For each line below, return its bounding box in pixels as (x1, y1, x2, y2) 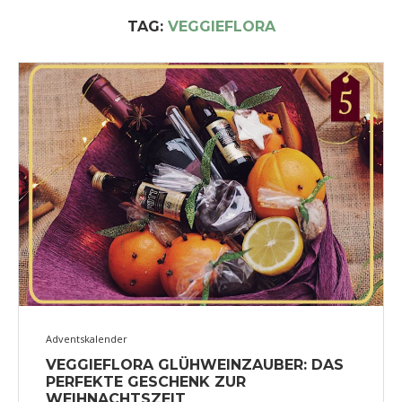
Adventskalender (46, 331, 127, 345)
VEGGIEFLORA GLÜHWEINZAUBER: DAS (46, 355, 344, 373)
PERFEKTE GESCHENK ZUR (46, 372, 246, 390)
